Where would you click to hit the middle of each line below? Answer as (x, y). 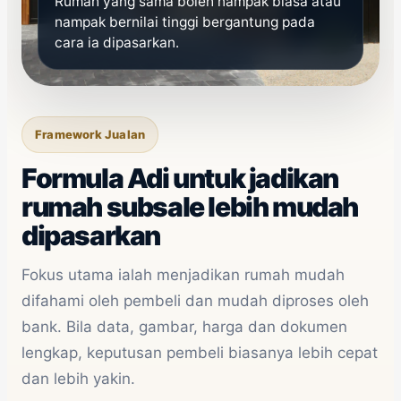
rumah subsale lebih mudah (190, 207)
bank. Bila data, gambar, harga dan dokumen (184, 327)
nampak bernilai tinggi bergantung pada (185, 22)
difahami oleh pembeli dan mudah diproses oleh (195, 301)
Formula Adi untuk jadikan (180, 179)
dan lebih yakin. (78, 379)
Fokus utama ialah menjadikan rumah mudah (183, 275)
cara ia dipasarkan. (117, 43)
